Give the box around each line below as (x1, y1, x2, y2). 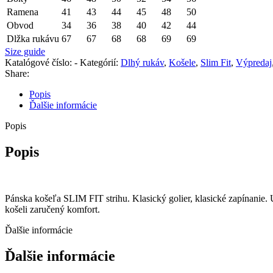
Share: (5, 68, 29, 79)
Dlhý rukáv (121, 57, 164, 68)
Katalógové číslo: (5, 57, 74, 68)
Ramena (7, 7, 38, 18)
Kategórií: (80, 57, 118, 68)
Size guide (5, 46, 45, 57)
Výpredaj (236, 57, 272, 68)
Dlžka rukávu (7, 34, 59, 44)
